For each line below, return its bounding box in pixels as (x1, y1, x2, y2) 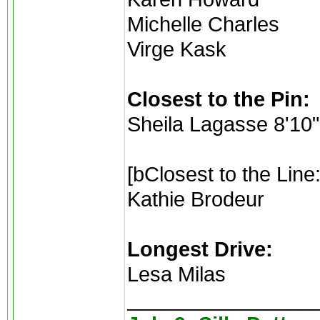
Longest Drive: (127, 237, 273, 261)
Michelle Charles (127, 12, 279, 36)
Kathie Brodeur (127, 187, 264, 211)
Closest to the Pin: (127, 87, 310, 111)
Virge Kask (127, 37, 226, 61)
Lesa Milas (127, 262, 226, 286)
